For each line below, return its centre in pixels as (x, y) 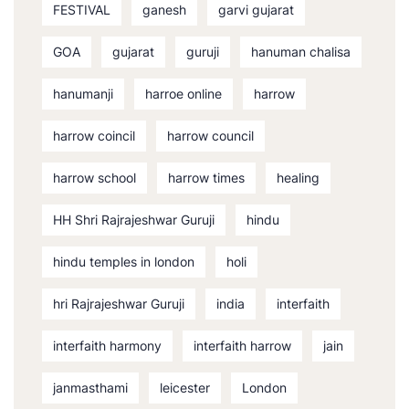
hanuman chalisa (301, 52)
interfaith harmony (107, 346)
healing (298, 178)
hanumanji (83, 94)
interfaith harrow (242, 346)
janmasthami (90, 388)
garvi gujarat (256, 10)
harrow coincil (94, 136)
